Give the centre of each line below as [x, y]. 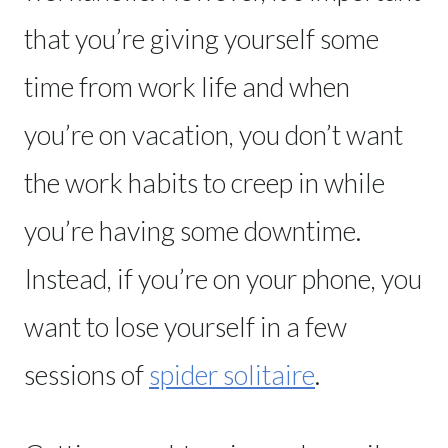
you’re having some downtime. [192, 230]
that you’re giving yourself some [201, 38]
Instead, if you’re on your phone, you [223, 278]
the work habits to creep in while [204, 182]
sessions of [86, 374]
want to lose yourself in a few [185, 326]
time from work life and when [187, 86]
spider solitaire [232, 374]
